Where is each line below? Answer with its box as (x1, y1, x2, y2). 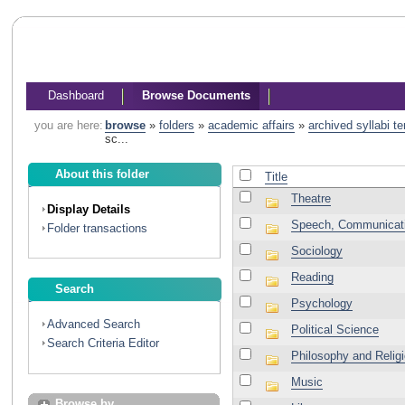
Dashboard (47, 88, 104, 102)
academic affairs (207, 118, 295, 133)
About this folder (55, 166, 150, 181)
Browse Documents (141, 88, 250, 102)
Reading (290, 270, 334, 285)
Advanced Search (47, 316, 141, 331)
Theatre (290, 192, 331, 206)
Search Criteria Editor (47, 336, 160, 351)
